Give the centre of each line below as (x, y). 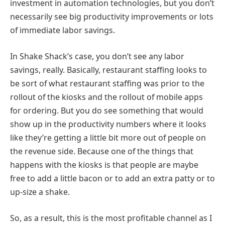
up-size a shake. (40, 192)
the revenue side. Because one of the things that (102, 151)
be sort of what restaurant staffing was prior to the (107, 83)
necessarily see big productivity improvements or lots (112, 17)
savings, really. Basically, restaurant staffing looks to (108, 70)
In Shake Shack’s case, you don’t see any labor (97, 56)
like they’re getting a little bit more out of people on (108, 137)
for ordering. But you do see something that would (107, 110)
